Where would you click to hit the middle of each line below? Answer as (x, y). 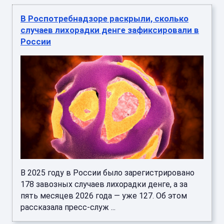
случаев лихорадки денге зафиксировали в (110, 30)
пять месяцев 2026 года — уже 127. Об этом (104, 195)
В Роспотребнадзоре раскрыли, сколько (104, 19)
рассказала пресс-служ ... (68, 207)
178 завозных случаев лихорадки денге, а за (104, 184)
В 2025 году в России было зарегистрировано (107, 172)
